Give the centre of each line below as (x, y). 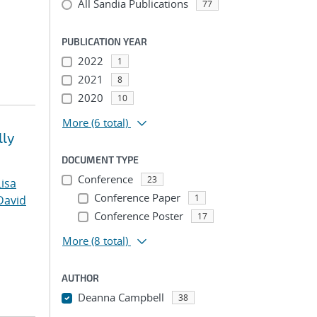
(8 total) (110, 241)
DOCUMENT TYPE (100, 160)
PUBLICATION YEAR (104, 41)
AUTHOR (80, 278)
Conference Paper (137, 197)
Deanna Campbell (121, 297)
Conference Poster (138, 216)
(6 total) (110, 122)
